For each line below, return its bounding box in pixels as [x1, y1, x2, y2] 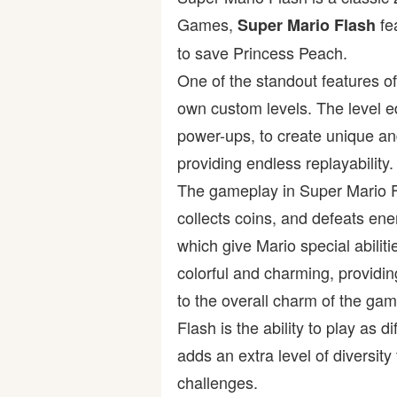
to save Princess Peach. [177, 41, 347, 64]
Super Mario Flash [237, 13, 376, 36]
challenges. [177, 370, 258, 393]
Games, [177, 12, 237, 35]
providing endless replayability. [177, 151, 393, 174]
